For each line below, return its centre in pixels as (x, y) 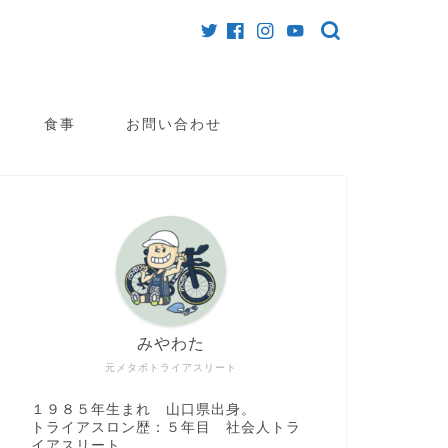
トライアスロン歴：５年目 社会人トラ (165, 427)
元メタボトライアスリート (170, 367)
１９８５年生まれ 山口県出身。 (143, 409)
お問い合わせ (173, 123)
